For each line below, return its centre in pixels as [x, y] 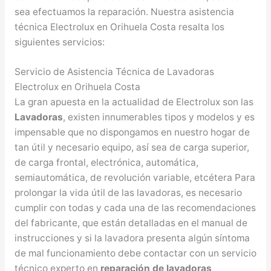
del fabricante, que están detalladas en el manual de [131, 223]
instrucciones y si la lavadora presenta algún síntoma [132, 238]
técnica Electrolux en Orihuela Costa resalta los [119, 27]
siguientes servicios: [59, 42]
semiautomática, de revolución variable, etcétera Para [135, 178]
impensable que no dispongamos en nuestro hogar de [132, 132]
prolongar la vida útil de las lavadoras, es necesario [128, 193]
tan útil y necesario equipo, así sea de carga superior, [132, 148]
